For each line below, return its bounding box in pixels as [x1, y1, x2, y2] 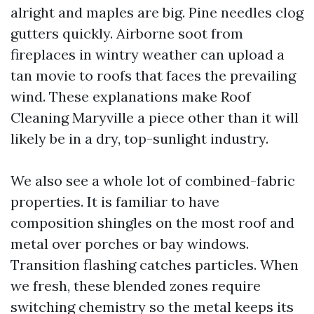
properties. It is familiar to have [11, 193, 219, 210]
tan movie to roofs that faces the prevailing [11, 67, 296, 84]
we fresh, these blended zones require [11, 277, 261, 294]
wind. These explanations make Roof [11, 88, 251, 105]
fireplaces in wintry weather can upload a [11, 46, 285, 63]
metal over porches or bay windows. [11, 235, 249, 252]
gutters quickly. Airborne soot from [11, 25, 243, 42]
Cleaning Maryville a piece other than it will [11, 109, 299, 126]
